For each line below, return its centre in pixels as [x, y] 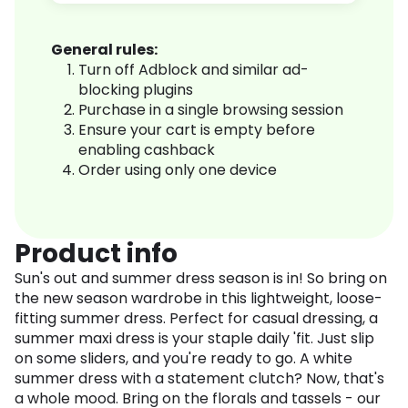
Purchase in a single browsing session [211, 110]
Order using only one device [178, 170]
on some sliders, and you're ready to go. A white [184, 359]
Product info [96, 254]
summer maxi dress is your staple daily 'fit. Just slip [194, 339]
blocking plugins [136, 90]
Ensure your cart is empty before [197, 130]
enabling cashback [147, 150]
